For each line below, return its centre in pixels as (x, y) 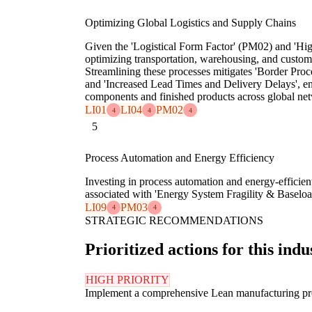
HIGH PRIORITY (127, 280)
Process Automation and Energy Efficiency (180, 157)
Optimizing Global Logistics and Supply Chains (190, 23)
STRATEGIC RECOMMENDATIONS (174, 220)
